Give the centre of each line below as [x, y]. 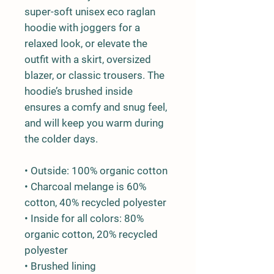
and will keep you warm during [94, 123]
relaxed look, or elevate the [86, 43]
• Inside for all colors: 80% [84, 218]
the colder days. [61, 139]
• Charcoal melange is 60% [85, 186]
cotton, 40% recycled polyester [95, 202]
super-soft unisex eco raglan [90, 11]
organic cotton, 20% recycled [91, 234]
